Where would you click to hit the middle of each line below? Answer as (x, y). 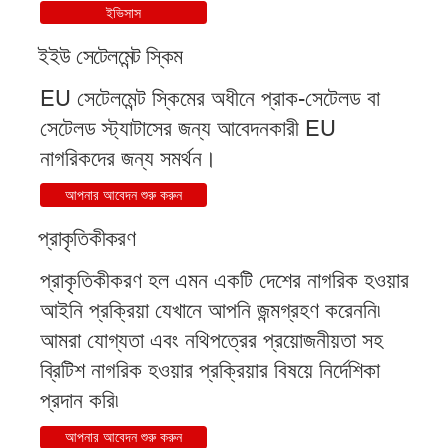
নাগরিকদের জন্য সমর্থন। (128, 158)
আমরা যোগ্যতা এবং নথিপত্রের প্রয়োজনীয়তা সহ (211, 340)
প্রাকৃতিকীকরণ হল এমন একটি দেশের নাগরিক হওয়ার (224, 280)
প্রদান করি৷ (78, 400)
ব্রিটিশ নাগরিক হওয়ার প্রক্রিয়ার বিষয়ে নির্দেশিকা (209, 370)
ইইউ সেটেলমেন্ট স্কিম (110, 56)
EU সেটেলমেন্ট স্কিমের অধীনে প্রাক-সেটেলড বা (209, 98)
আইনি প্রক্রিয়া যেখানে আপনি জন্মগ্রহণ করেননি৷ (209, 310)
